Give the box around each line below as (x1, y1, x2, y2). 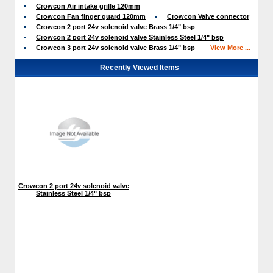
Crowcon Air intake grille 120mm (36, 2, 140, 10)
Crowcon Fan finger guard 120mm (36, 12, 146, 20)
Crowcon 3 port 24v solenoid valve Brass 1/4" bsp (36, 43, 195, 51)
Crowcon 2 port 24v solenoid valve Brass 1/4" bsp (36, 23, 195, 30)
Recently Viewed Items (100, 63, 179, 72)
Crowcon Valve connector (167, 12, 249, 20)
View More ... (210, 43, 250, 51)
